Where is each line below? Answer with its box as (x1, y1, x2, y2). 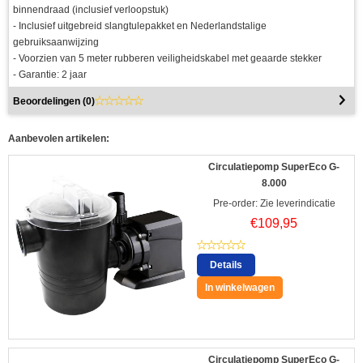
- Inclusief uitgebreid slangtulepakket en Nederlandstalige (13, 20, 267, 32)
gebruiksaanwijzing (13, 36, 99, 49)
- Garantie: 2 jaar (13, 69, 87, 81)
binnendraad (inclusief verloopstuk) (13, 4, 169, 16)
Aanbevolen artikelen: (8, 133, 109, 145)
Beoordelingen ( (13, 96, 86, 108)
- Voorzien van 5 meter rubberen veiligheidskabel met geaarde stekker (13, 53, 322, 65)
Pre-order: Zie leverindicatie (212, 198, 335, 210)
